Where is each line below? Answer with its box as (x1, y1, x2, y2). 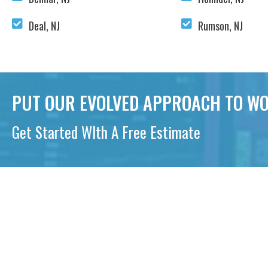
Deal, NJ (29, 18, 60, 33)
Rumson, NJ (197, 18, 243, 33)
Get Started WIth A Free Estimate (12, 121, 200, 143)
